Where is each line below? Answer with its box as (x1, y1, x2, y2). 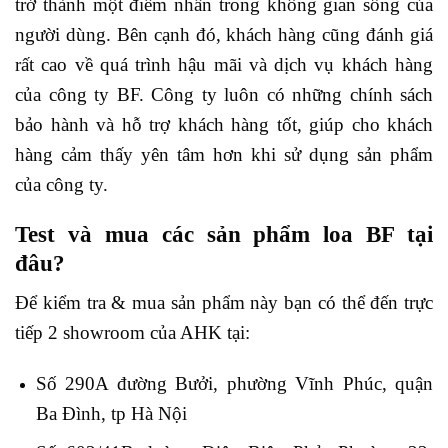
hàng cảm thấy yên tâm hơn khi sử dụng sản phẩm (15, 143, 433, 165)
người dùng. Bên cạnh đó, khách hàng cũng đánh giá (15, 23, 433, 45)
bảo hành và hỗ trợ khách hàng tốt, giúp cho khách (15, 113, 433, 135)
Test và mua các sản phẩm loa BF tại (15, 221, 433, 248)
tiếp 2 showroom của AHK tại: (15, 322, 250, 344)
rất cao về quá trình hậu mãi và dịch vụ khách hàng (15, 53, 433, 75)
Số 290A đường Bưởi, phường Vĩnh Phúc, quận (35, 372, 433, 394)
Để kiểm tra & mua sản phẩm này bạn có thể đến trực (15, 292, 433, 314)
